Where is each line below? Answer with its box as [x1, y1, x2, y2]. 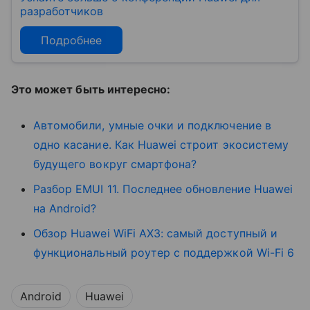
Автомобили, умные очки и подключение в [33, 118, 271, 132]
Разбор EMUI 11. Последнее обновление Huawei [33, 181, 293, 196]
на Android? [33, 201, 97, 215]
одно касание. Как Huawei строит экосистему [33, 137, 289, 152]
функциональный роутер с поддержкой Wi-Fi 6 [33, 245, 295, 259]
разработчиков [20, 3, 103, 18]
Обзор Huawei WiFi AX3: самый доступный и [33, 226, 277, 240]
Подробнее [41, 33, 102, 47]
